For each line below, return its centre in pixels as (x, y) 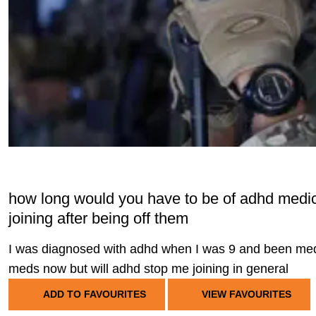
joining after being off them (98, 218)
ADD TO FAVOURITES (94, 294)
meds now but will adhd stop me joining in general (148, 269)
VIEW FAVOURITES (245, 294)
